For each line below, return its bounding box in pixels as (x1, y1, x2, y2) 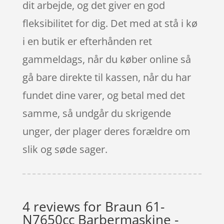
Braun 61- (104, 197, 164, 215)
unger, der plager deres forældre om (22, 124, 190, 138)
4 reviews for (22, 197, 105, 215)
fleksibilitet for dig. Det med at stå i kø (22, 16, 197, 30)
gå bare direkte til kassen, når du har (22, 70, 191, 84)
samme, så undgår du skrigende (22, 106, 171, 120)
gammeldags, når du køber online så (22, 52, 191, 66)
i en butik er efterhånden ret (22, 34, 152, 48)
